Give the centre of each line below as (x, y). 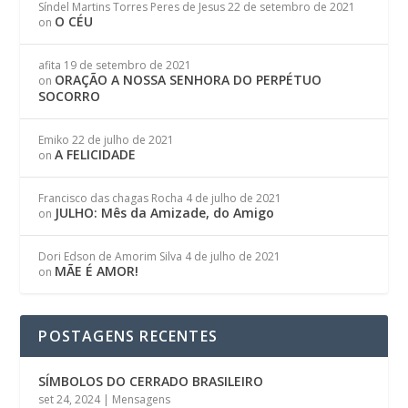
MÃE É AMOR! (97, 271)
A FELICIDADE (96, 155)
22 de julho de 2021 (123, 140)
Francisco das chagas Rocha (111, 199)
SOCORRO (70, 97)
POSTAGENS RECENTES (128, 337)
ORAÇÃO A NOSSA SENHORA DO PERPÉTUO (189, 80)
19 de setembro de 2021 (128, 66)
